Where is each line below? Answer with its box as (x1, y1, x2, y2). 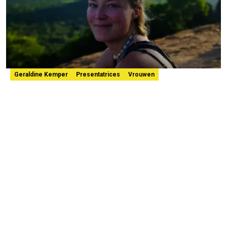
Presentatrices (76, 70, 120, 78)
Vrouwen (128, 70, 155, 78)
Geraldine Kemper (14, 70, 68, 78)
